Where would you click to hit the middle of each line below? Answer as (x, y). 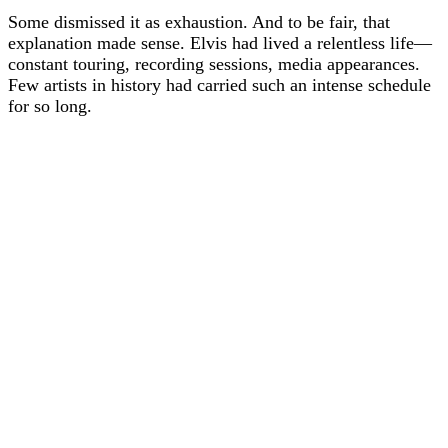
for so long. (50, 105)
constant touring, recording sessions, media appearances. (214, 63)
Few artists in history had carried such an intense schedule (219, 84)
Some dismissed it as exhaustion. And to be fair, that (199, 21)
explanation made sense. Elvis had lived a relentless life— (220, 42)
